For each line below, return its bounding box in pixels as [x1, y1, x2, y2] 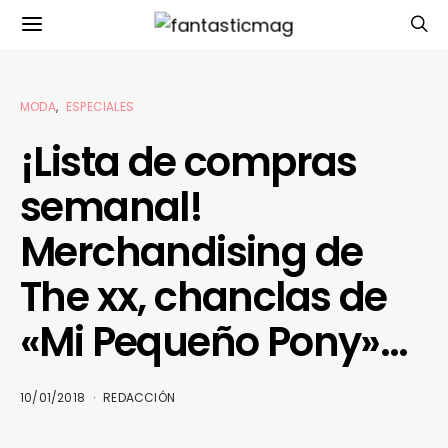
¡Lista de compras [20, 134, 357, 190]
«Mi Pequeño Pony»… [20, 314, 408, 370]
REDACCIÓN [103, 389, 176, 406]
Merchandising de [20, 224, 363, 280]
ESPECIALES [66, 98, 135, 115]
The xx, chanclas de [20, 269, 387, 325]
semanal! [20, 179, 203, 235]
